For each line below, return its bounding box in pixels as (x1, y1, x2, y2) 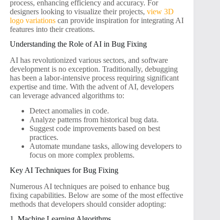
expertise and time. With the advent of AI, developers (10, 82, 174, 91)
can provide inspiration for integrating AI (55, 16, 184, 25)
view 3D (147, 7, 174, 16)
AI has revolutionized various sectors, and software (10, 56, 168, 65)
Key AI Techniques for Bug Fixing (10, 165, 118, 174)
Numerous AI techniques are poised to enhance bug (10, 182, 169, 191)
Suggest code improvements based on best (29, 124, 160, 133)
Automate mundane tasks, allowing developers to (29, 142, 182, 151)
